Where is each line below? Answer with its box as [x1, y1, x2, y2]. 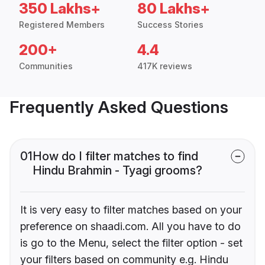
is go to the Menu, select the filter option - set [20, 237, 243, 250]
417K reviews [137, 61, 192, 72]
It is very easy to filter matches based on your [20, 203, 242, 216]
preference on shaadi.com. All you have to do [20, 220, 241, 233]
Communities [19, 61, 73, 72]
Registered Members [19, 20, 105, 30]
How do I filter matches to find [33, 149, 198, 164]
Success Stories [137, 20, 203, 30]
